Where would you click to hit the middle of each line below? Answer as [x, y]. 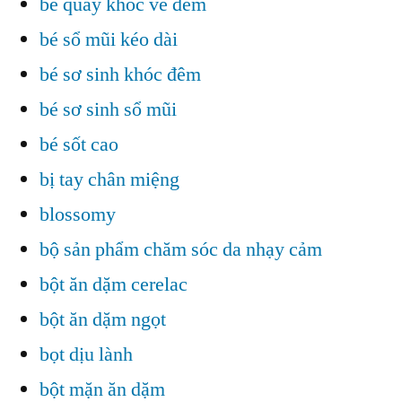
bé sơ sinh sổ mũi [108, 110]
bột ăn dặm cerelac [114, 285]
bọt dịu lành [86, 355]
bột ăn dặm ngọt [103, 320]
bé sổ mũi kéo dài [109, 40]
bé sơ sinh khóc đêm [120, 75]
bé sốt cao [79, 145]
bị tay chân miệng [109, 180]
